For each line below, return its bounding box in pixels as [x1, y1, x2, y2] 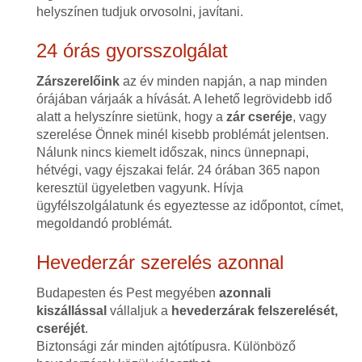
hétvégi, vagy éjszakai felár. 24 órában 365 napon [36, 163, 320, 177]
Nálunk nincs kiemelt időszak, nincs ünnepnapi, [36, 145, 309, 159]
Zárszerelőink [36, 74, 120, 88]
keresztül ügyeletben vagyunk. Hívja [36, 181, 243, 195]
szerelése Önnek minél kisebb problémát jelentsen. [36, 128, 329, 141]
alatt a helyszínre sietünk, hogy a [36, 110, 226, 124]
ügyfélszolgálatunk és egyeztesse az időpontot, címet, [36, 199, 343, 213]
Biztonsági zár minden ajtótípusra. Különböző [36, 339, 296, 353]
